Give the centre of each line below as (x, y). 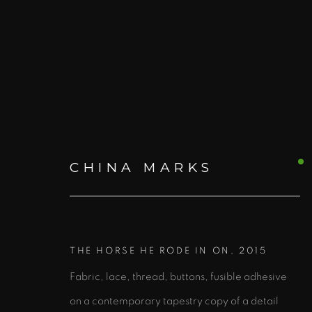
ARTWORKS (120, 175)
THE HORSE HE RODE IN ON (150, 251)
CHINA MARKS (142, 167)
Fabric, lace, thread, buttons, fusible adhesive (178, 276)
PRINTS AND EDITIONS (210, 231)
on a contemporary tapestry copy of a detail (174, 301)
